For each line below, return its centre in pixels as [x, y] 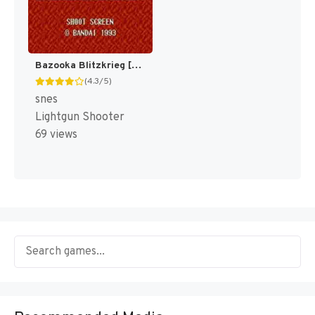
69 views [56, 135]
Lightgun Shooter [80, 118]
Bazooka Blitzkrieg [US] [136, 66]
